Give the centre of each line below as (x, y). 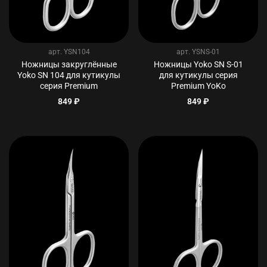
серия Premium (69, 86)
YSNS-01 (206, 52)
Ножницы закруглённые (69, 65)
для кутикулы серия (198, 76)
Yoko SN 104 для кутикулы (69, 76)
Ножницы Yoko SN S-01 (198, 65)
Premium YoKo (198, 86)
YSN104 (77, 52)
